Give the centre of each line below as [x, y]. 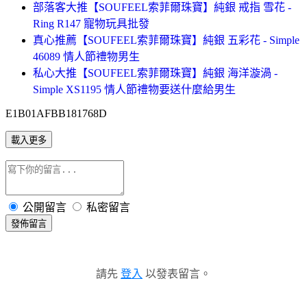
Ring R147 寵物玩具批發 [91, 23]
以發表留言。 [177, 273]
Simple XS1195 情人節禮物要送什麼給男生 [134, 89]
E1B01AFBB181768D [56, 113]
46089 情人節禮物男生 [86, 56]
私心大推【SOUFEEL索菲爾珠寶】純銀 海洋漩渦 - [155, 73]
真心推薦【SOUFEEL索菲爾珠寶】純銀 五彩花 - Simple [166, 40]
